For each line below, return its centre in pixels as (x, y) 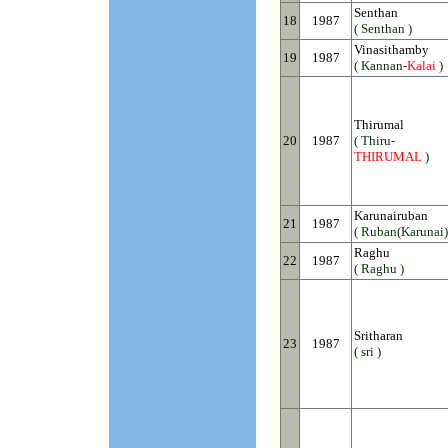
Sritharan (378, 335)
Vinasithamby (391, 49)
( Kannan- (380, 65)
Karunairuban (391, 215)
